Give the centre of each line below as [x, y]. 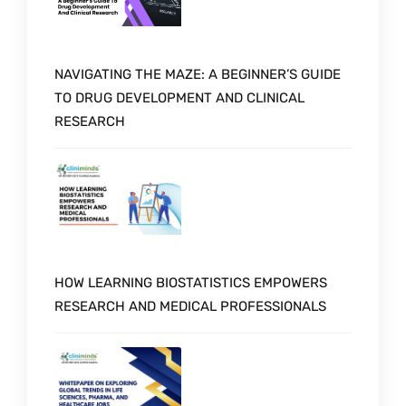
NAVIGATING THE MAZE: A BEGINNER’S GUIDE [198, 75]
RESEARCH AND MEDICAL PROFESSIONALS [190, 306]
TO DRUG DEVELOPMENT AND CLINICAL [179, 98]
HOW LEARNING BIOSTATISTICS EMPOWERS [191, 282]
